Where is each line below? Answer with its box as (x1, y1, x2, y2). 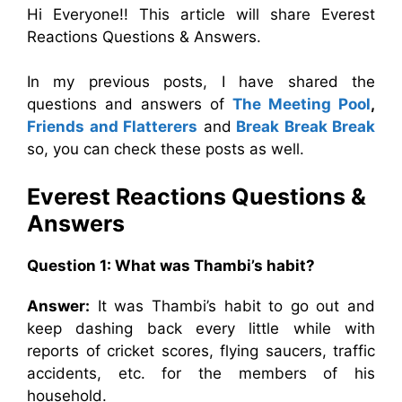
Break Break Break (236, 117, 375, 135)
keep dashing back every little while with (27, 319, 375, 337)
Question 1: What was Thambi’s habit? (27, 257, 315, 275)
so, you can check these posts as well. (27, 139, 304, 158)
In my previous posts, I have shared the (27, 72, 375, 91)
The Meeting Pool (232, 94, 371, 113)
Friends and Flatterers (27, 117, 197, 135)
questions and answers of (27, 94, 232, 113)
